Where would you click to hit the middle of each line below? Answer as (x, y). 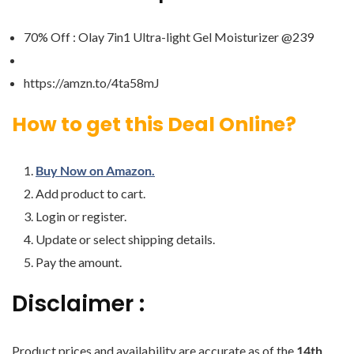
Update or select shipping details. (125, 239)
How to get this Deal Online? (154, 124)
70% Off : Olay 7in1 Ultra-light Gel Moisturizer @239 (169, 37)
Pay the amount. (79, 262)
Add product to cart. (90, 193)
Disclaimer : (78, 304)
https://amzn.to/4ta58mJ (92, 83)
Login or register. (81, 216)
